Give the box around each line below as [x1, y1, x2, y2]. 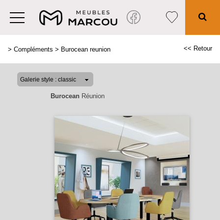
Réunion [79, 92, 105, 100]
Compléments [14, 46, 53, 53]
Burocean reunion [61, 46, 110, 53]
